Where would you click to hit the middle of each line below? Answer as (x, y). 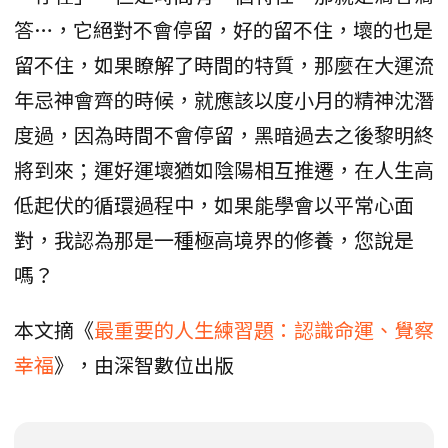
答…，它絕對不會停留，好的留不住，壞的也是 (223, 30)
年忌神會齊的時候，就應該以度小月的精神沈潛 (224, 100)
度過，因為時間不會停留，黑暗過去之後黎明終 (224, 135)
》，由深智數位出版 (144, 365)
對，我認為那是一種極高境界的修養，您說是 (214, 240)
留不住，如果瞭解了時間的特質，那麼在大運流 (224, 65)
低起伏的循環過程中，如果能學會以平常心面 (214, 205)
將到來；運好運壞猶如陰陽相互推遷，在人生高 (224, 170)
